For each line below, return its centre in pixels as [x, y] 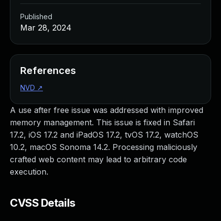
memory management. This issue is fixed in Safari [102, 122]
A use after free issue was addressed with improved [107, 110]
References [48, 71]
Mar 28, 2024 [46, 28]
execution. [29, 172]
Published [36, 17]
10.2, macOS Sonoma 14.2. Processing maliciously [104, 147]
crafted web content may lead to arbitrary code [98, 159]
